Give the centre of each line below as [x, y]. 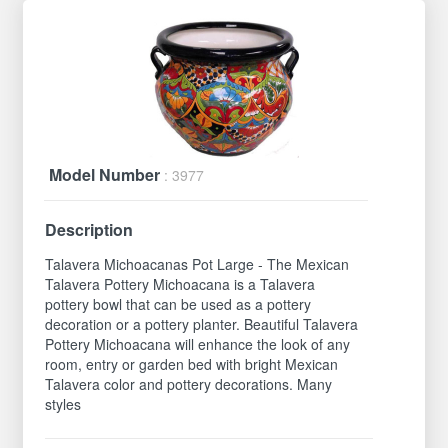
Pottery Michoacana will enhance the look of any [198, 343]
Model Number [107, 174]
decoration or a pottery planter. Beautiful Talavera [202, 323]
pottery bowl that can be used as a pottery [178, 303]
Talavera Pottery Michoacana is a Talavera [180, 283]
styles [63, 403]
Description [89, 229]
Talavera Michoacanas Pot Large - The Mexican [197, 263]
